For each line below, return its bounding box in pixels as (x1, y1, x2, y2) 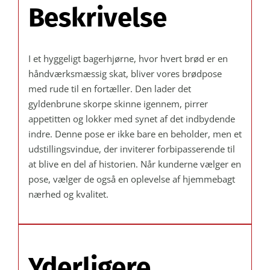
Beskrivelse (28, 1, 168, 34)
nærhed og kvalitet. (28, 188, 108, 201)
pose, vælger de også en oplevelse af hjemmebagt (28, 173, 235, 186)
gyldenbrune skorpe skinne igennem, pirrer (28, 98, 208, 110)
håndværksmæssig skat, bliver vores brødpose (28, 67, 222, 80)
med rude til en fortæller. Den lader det (28, 83, 191, 95)
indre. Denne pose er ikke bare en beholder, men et (28, 128, 242, 140)
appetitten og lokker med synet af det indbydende (28, 113, 235, 125)
